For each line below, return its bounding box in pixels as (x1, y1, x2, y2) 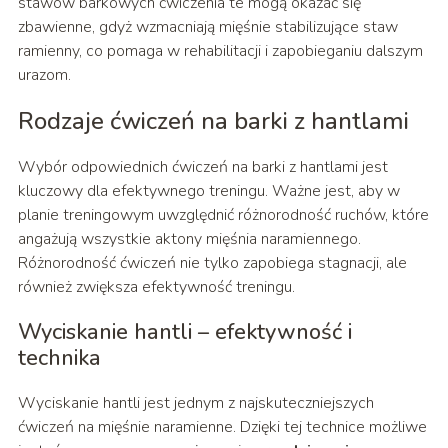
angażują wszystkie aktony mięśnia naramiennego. (17, 228, 361, 251)
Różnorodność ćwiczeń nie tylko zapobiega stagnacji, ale (17, 252, 407, 275)
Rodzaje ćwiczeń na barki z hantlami (17, 105, 409, 138)
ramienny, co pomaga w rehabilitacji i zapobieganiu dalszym (17, 40, 423, 63)
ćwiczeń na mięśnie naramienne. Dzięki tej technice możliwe (17, 416, 427, 439)
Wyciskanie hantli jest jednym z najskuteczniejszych (17, 392, 374, 415)
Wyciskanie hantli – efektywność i (17, 317, 352, 348)
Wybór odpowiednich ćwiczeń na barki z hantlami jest (17, 156, 388, 179)
